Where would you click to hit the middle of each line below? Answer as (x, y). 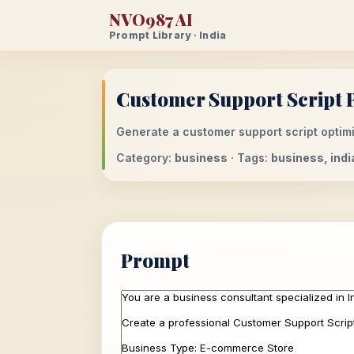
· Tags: (249, 158)
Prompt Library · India (168, 35)
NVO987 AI (151, 19)
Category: (145, 158)
